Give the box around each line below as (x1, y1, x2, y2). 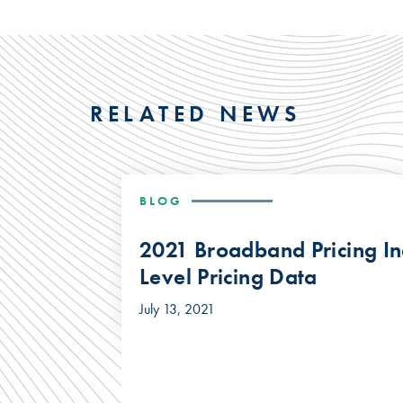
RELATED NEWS (90, 98, 300, 129)
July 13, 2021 (139, 299, 215, 318)
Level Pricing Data (139, 261, 318, 291)
